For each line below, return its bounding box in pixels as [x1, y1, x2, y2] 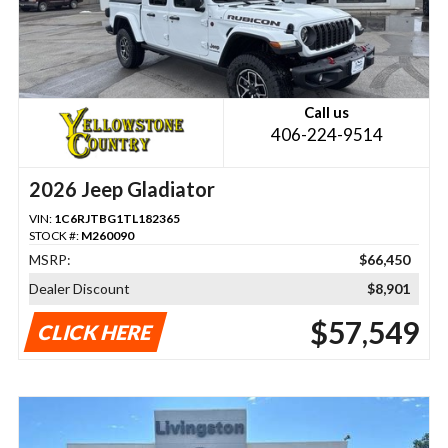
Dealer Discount [28, 280, 130, 298]
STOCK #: [28, 228, 81, 244]
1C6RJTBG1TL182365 [53, 211, 180, 227]
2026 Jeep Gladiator [28, 177, 215, 202]
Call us [304, 103, 350, 122]
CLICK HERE [35, 320, 156, 345]
